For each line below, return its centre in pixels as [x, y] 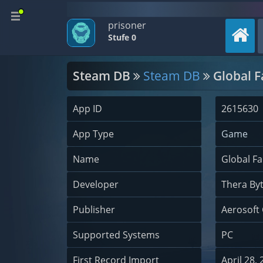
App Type [93, 134]
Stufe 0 [122, 37]
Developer [96, 184]
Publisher [94, 210]
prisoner [127, 25]
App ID [87, 109]
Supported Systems [116, 235]
